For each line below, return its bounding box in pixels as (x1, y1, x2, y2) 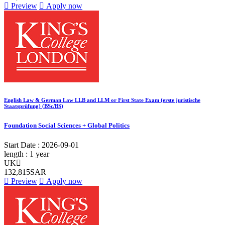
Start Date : (4, 140, 42, 149)
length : (4, 149, 30, 158)
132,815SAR (4, 167, 46, 176)
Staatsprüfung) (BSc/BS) (4, 102, 63, 109)
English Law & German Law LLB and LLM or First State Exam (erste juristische (4, 96, 200, 103)
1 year (30, 149, 49, 158)
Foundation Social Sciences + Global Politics (4, 121, 130, 129)
